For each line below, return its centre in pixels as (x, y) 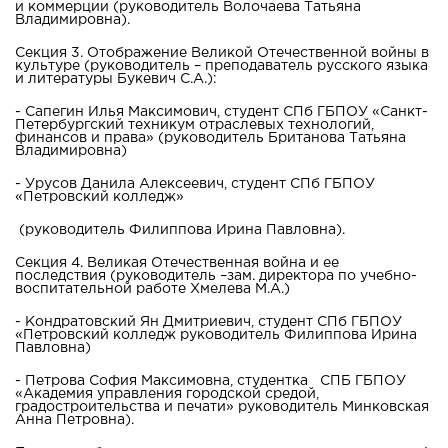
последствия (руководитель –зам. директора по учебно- (216, 275)
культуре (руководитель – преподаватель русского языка (221, 65)
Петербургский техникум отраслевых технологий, (194, 124)
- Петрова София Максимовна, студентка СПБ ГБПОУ (210, 380)
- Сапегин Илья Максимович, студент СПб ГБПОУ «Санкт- (221, 111)
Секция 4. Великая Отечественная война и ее (177, 262)
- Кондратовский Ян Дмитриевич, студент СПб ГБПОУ (208, 321)
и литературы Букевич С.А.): (116, 78)
